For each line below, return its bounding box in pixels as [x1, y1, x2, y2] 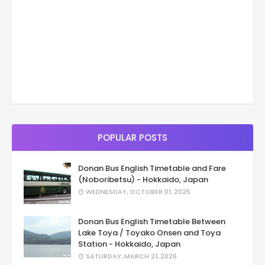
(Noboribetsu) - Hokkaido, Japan [78, 173, 208, 185]
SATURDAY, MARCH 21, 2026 [86, 251, 177, 261]
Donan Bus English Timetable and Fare [78, 162, 226, 174]
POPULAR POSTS [98, 131, 167, 144]
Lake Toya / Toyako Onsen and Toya [78, 227, 221, 238]
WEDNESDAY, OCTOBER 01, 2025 [86, 186, 190, 196]
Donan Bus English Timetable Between [78, 215, 225, 227]
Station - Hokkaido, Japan [78, 238, 180, 250]
